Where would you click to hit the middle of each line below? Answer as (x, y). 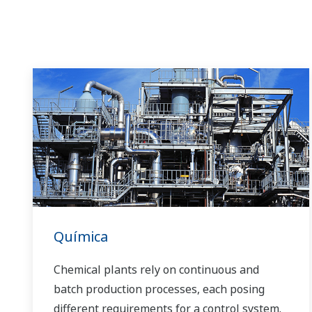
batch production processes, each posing (159, 289)
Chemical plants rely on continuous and (156, 269)
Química (81, 236)
